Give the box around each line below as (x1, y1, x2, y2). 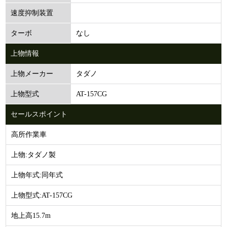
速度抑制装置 (11, 9, 54, 17)
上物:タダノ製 (11, 150, 56, 159)
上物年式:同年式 (11, 171, 63, 179)
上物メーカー (11, 70, 54, 78)
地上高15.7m (11, 211, 51, 219)
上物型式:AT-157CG (11, 191, 73, 199)
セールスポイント (11, 110, 68, 118)
